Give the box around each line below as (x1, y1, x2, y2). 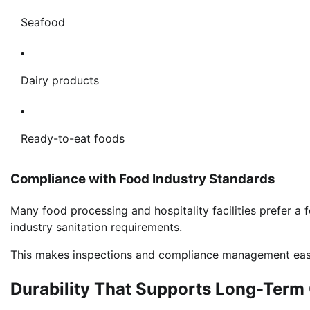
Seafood (21, 15, 65, 29)
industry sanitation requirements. (10, 220, 182, 235)
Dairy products (21, 73, 99, 87)
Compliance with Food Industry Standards (10, 171, 275, 188)
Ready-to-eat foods (21, 131, 125, 145)
